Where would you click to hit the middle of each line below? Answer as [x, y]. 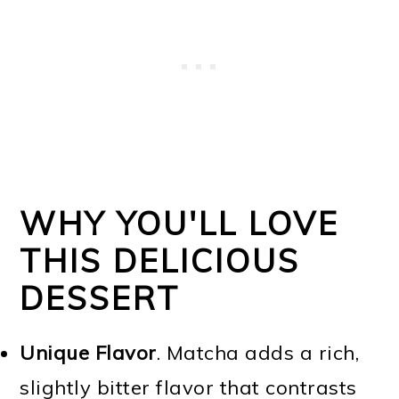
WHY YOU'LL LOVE [180, 223]
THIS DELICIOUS [160, 261]
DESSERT [100, 298]
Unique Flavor [88, 353]
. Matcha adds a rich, [258, 353]
